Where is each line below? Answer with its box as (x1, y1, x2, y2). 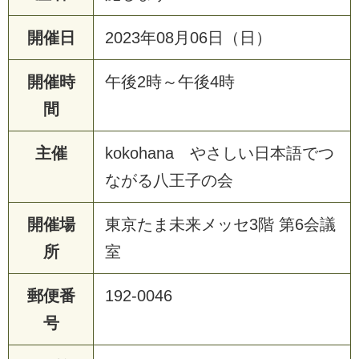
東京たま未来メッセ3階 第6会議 (105, 215, 336, 233)
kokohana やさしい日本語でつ (105, 143, 334, 162)
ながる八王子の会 (105, 171, 233, 189)
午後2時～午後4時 (105, 72, 235, 91)
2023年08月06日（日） (105, 28, 272, 46)
